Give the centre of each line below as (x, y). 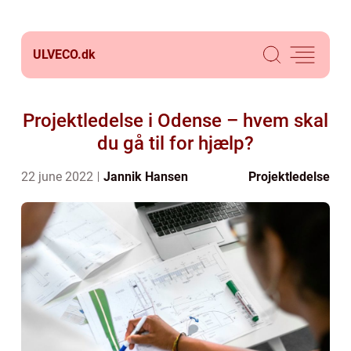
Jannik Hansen (146, 177)
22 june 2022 (59, 177)
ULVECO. (57, 54)
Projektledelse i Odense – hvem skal (175, 121)
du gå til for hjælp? (175, 143)
